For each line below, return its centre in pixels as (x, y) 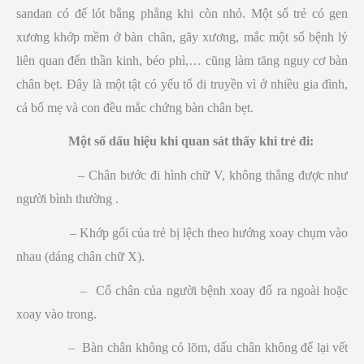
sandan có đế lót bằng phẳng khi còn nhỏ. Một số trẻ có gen (182, 13)
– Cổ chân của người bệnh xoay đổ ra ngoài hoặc (182, 290)
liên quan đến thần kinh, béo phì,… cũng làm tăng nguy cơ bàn (182, 60)
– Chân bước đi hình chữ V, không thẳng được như (182, 175)
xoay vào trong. (56, 314)
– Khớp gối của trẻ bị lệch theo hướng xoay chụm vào (182, 232)
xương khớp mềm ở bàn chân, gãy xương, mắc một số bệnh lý (182, 37)
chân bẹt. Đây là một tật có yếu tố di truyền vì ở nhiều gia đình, (182, 84)
